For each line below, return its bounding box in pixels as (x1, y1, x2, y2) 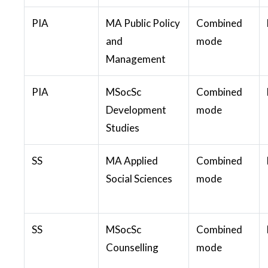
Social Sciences (106, 172, 172, 185)
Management (106, 52, 166, 65)
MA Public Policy (106, 16, 180, 29)
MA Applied (106, 154, 158, 167)
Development (106, 103, 166, 116)
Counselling (106, 240, 159, 254)
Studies (106, 121, 139, 134)
